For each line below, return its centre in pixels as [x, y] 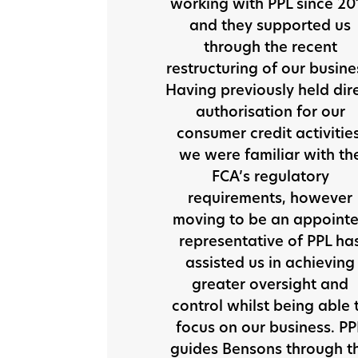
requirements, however [270, 197]
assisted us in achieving [270, 262]
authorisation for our [270, 111]
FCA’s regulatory [270, 175]
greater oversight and [270, 283]
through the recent [270, 46]
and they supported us [270, 24]
